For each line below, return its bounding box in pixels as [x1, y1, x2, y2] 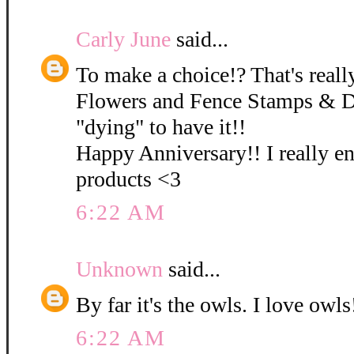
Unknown [76, 257, 163, 282]
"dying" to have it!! [76, 115, 246, 140]
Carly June [76, 27, 171, 52]
